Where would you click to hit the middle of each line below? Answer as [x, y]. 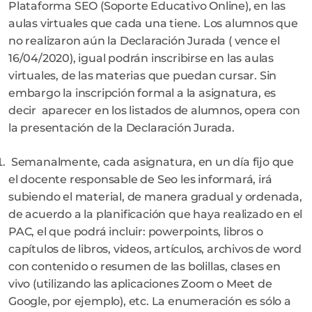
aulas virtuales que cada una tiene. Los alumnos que [153, 24]
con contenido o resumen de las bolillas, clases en [145, 266]
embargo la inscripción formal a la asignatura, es [142, 93]
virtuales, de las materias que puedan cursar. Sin [143, 76]
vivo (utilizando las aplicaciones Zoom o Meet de [140, 283]
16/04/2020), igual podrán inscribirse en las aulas [141, 58]
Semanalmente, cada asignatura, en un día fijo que [151, 162]
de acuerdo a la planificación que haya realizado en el [156, 214]
